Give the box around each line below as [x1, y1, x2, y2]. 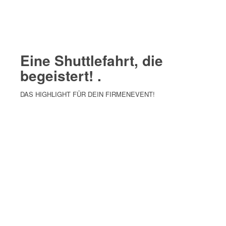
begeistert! [20, 65, 98, 86]
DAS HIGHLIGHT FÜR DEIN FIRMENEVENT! [20, 89, 155, 99]
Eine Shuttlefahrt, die [20, 49, 163, 71]
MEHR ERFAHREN [27, 111, 93, 123]
